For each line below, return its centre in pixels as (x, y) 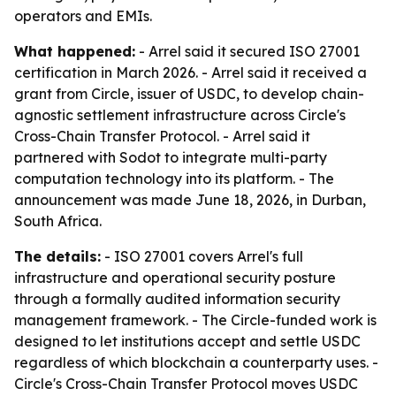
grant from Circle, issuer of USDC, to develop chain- (189, 94)
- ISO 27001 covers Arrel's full (202, 256)
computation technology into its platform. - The (174, 179)
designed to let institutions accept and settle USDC (187, 341)
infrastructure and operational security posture (175, 278)
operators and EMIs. (83, 16)
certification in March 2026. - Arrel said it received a (190, 72)
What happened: (75, 51)
